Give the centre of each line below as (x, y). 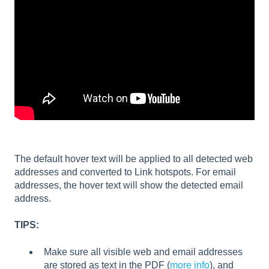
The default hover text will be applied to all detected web (134, 159)
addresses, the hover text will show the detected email (129, 185)
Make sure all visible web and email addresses (143, 252)
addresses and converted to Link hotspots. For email (125, 172)
